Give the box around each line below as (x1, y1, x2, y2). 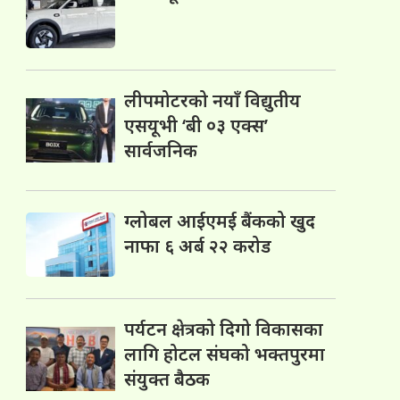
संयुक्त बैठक (124, 367, 211, 392)
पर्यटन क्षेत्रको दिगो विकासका (124, 317, 324, 342)
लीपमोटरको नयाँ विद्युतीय (124, 88, 302, 113)
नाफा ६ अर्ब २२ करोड (124, 234, 272, 259)
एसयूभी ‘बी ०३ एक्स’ (124, 113, 269, 138)
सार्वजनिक (124, 138, 198, 163)
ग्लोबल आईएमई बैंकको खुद (124, 209, 316, 234)
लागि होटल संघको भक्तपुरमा (124, 342, 326, 367)
